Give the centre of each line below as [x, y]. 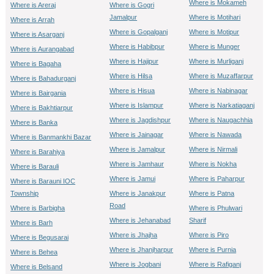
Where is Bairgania [39, 93]
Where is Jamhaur [137, 164]
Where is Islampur [137, 105]
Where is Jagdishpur [140, 120]
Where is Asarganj [38, 34]
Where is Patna [212, 193]
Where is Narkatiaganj [222, 105]
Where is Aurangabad [43, 49]
